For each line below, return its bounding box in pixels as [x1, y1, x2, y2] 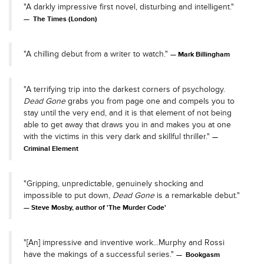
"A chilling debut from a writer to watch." [24, 48, 170, 59]
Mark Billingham [178, 49, 230, 59]
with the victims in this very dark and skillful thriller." [24, 131, 212, 141]
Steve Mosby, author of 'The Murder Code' [31, 203, 166, 212]
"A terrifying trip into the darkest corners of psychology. [24, 84, 225, 94]
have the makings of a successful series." [24, 249, 176, 259]
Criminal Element [24, 144, 78, 153]
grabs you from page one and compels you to [65, 95, 235, 106]
